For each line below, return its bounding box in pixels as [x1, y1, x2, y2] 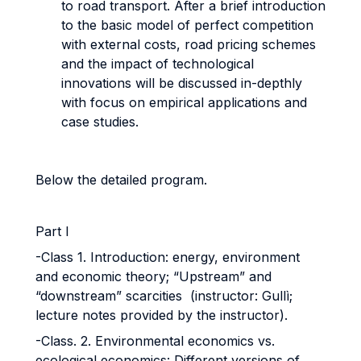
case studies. [61, 114, 139, 130]
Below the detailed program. [35, 172, 207, 188]
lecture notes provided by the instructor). [35, 307, 288, 323]
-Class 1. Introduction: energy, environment [35, 249, 300, 265]
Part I [35, 223, 69, 239]
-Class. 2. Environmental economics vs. [35, 333, 275, 349]
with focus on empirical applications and [61, 94, 307, 110]
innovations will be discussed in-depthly [61, 75, 302, 91]
